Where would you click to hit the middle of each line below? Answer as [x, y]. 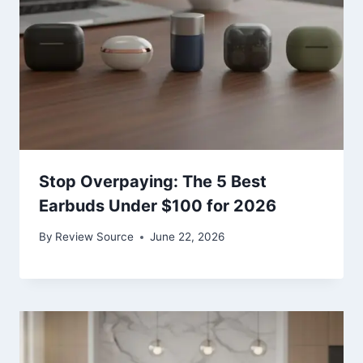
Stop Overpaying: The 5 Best [153, 181]
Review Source [95, 237]
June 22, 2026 [188, 237]
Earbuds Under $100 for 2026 [158, 205]
